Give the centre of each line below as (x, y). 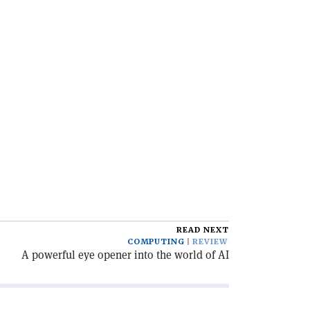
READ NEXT (203, 230)
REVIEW (210, 242)
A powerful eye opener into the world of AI (125, 255)
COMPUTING (156, 242)
